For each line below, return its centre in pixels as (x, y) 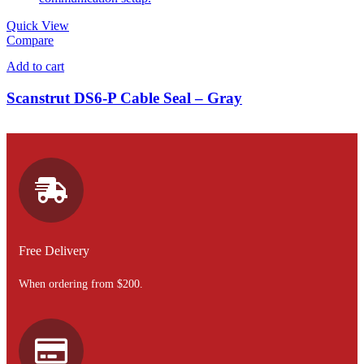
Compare (30, 41)
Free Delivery (54, 251)
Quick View (38, 26)
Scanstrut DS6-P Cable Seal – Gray (124, 98)
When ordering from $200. (81, 284)
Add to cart (35, 67)
